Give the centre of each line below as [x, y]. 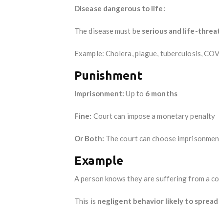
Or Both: [89, 138]
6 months [161, 93]
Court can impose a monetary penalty [153, 116]
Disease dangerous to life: [120, 8]
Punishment [108, 75]
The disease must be [108, 31]
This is [86, 201]
